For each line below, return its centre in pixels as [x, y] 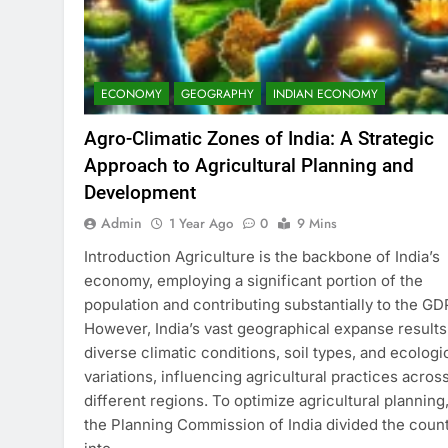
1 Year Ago [201, 223]
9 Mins [317, 223]
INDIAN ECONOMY [325, 93]
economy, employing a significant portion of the [253, 280]
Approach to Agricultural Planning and [249, 165]
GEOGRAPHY [217, 93]
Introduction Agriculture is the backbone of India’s [262, 256]
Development [140, 192]
